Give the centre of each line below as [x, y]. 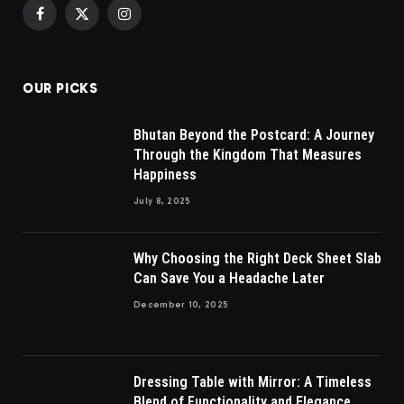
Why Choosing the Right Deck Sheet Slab [257, 259]
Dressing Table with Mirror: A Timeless [252, 382]
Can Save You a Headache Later [229, 279]
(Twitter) [104, 41]
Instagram [150, 22]
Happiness [165, 175]
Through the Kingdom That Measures [248, 155]
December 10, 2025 [181, 305]
